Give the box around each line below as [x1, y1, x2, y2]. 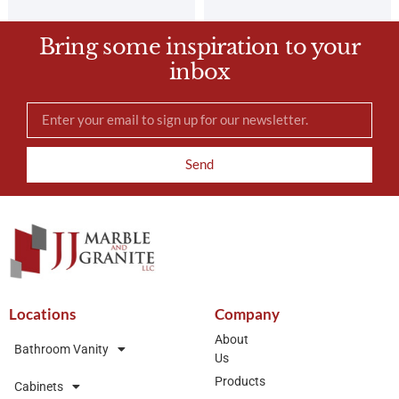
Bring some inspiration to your [39, 33, 360, 60]
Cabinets [14, 379, 63, 395]
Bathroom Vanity [14, 342, 109, 357]
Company [215, 305, 281, 324]
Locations [9, 305, 76, 324]
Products [215, 374, 266, 389]
